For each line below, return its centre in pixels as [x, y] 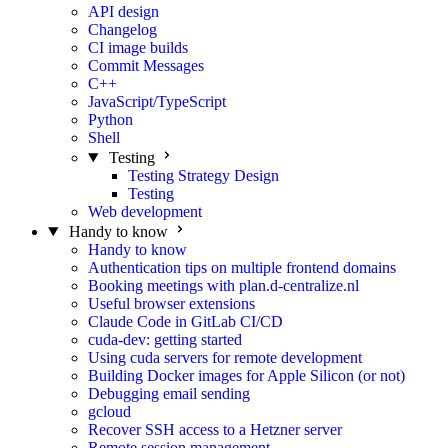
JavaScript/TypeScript [157, 101]
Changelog [122, 29]
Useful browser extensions [171, 303]
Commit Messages [146, 65]
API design [123, 11]
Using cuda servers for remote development [225, 357]
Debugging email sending [169, 393]
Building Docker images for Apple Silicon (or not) [246, 375]
